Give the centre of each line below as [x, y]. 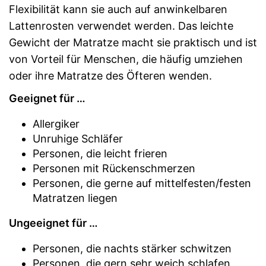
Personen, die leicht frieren [100, 153]
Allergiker [56, 123]
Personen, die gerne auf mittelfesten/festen [142, 183]
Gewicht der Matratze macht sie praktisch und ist [133, 42]
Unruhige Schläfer [78, 138]
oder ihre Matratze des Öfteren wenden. [110, 75]
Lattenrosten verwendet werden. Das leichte [121, 26]
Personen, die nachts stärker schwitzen [132, 248]
